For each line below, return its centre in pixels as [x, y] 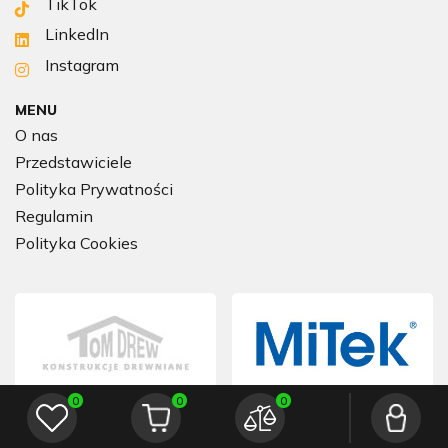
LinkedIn [77, 34]
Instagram [82, 64]
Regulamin [54, 215]
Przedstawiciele [73, 161]
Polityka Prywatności [94, 188]
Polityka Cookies [76, 242]
